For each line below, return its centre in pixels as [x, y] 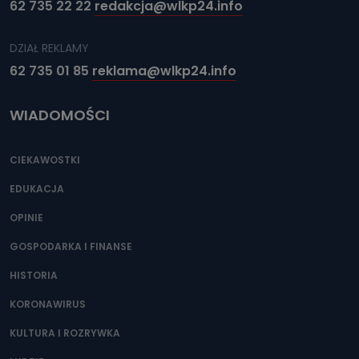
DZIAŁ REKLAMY [49, 48]
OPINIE [26, 217]
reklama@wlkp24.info [164, 71]
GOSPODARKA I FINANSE [71, 246]
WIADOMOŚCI [60, 115]
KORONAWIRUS [48, 304]
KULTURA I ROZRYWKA [65, 333]
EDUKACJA [37, 188]
